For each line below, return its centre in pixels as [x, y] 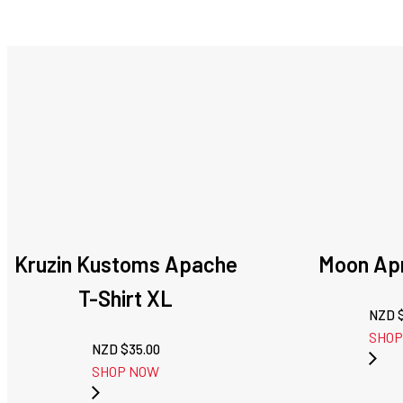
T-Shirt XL [126, 299]
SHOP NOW [126, 372]
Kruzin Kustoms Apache [125, 264]
